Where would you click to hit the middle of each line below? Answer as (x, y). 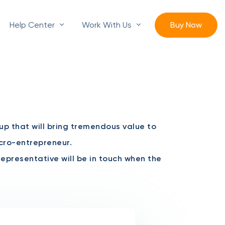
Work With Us (108, 25)
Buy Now (186, 25)
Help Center (33, 25)
